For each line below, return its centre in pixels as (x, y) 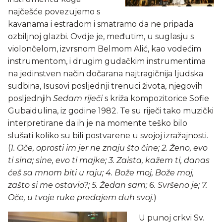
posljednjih (30, 98)
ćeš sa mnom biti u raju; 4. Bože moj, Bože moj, (101, 172)
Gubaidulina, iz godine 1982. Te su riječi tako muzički (111, 111)
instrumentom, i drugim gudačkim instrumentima (107, 61)
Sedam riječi (78, 98)
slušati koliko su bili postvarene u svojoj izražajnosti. (108, 135)
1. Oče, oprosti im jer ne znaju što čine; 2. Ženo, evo (109, 148)
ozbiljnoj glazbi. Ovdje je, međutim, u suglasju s (101, 36)
